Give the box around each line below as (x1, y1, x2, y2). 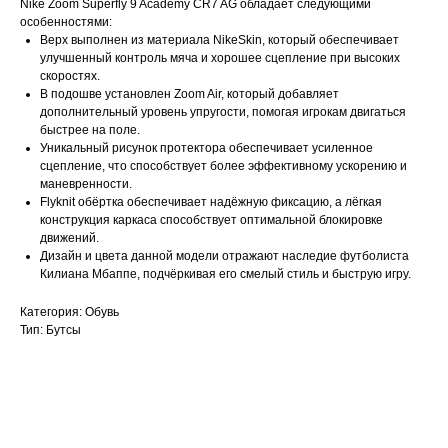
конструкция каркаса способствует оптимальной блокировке (40, 213, 383, 227)
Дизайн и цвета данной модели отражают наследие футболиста (40, 249, 409, 263)
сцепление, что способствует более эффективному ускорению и (40, 159, 407, 173)
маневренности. (40, 177, 132, 191)
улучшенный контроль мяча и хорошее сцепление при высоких (40, 51, 400, 65)
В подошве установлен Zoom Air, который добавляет (40, 87, 339, 101)
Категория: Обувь (20, 305, 119, 319)
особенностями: (20, 15, 112, 29)
